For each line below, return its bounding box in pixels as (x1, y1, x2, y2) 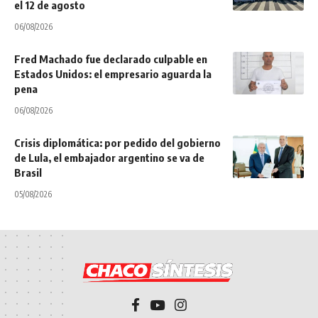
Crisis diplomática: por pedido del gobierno (14, 136, 221, 150)
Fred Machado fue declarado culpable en (14, 53, 207, 66)
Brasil (14, 166, 42, 180)
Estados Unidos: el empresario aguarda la (14, 67, 212, 81)
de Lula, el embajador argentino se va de (14, 151, 204, 165)
